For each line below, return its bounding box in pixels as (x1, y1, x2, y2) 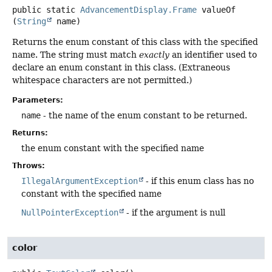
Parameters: (12, 96, 63, 104)
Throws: (12, 161, 45, 170)
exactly (139, 49, 169, 59)
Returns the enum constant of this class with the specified (12, 36, 258, 47)
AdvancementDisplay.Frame (80, 4, 197, 15)
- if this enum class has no (143, 176, 254, 186)
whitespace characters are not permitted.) (12, 75, 192, 85)
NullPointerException (21, 208, 118, 217)
